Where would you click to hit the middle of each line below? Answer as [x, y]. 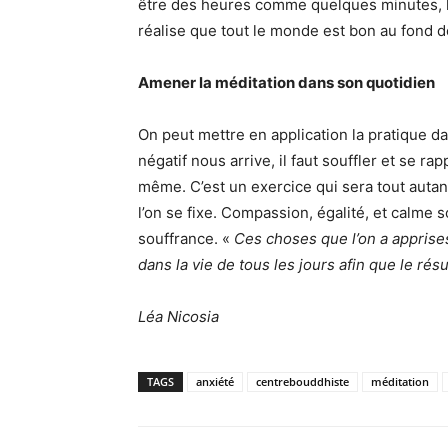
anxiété [215, 382]
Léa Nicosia [178, 317]
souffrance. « [186, 239]
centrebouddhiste [302, 382]
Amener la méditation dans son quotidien [286, 83]
